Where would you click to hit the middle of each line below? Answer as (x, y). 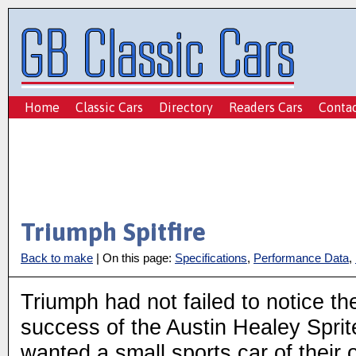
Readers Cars (266, 107)
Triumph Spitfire (113, 232)
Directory (186, 107)
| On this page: (134, 258)
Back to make (57, 258)
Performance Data (301, 258)
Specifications (211, 258)
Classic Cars (109, 107)
